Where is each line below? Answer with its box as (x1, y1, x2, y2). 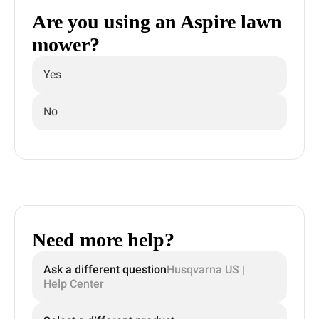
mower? (32, 33, 100, 56)
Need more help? (32, 229, 174, 251)
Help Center (43, 277, 104, 291)
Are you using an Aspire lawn (32, 11, 282, 33)
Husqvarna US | (167, 263, 245, 276)
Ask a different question (43, 263, 167, 276)
